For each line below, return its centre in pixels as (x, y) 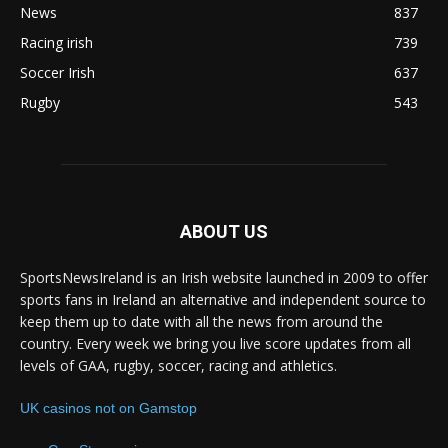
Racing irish (56, 43)
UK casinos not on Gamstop (108, 408)
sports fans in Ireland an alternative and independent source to (223, 300)
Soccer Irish (57, 73)
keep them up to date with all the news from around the (201, 322)
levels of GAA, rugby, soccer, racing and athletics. (178, 366)
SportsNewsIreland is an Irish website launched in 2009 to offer (224, 278)
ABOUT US (224, 232)
